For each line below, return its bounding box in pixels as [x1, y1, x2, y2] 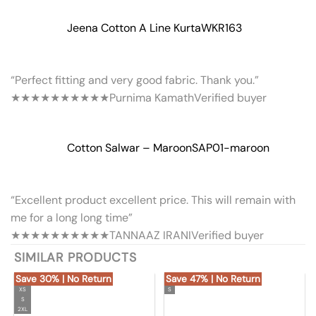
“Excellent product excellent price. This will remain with [11, 193, 296, 208]
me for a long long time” [11, 210, 133, 226]
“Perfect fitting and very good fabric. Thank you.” [11, 73, 259, 88]
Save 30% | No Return [16, 273, 111, 286]
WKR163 [201, 20, 242, 36]
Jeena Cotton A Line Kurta [67, 20, 201, 36]
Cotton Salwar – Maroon [67, 140, 192, 156]
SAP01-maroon [192, 140, 269, 156]
